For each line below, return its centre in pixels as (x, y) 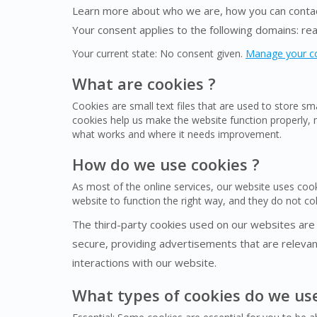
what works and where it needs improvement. (177, 134)
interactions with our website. (144, 263)
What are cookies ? (144, 84)
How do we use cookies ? (166, 165)
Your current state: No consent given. (159, 54)
